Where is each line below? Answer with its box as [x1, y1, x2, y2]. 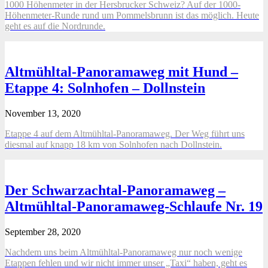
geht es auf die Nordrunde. [5, 20, 105, 31]
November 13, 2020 [5, 108, 81, 118]
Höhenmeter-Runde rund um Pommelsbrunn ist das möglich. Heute [5, 10, 259, 20]
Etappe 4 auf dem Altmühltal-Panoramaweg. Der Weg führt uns [5, 128, 245, 139]
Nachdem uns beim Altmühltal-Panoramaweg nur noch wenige [5, 246, 242, 257]
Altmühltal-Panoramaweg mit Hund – [5, 63, 238, 80]
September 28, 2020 [5, 226, 81, 237]
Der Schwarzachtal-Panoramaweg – [5, 182, 226, 198]
